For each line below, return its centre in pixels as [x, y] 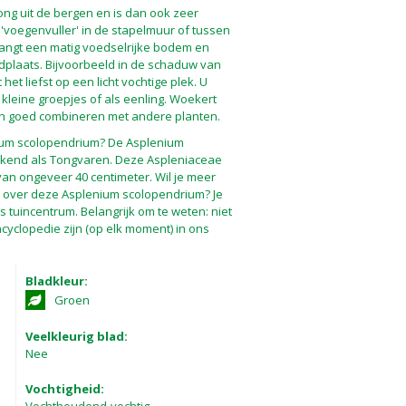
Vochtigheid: [64, 389]
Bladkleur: [56, 281]
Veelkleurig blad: [76, 336]
